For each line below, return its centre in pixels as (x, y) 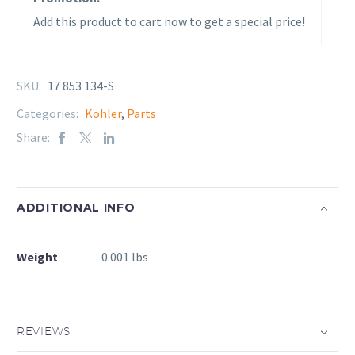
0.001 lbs (125, 257)
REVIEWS (44, 331)
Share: (33, 137)
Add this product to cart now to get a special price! (169, 22)
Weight (37, 257)
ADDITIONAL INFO (76, 207)
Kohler (103, 114)
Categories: (49, 114)
